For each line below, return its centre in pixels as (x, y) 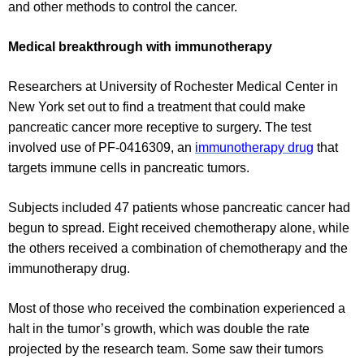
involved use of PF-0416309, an (102, 148)
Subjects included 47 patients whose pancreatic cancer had (179, 208)
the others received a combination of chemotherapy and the (178, 249)
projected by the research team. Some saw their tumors (166, 349)
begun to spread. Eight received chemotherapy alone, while (179, 228)
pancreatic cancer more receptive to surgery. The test (160, 128)
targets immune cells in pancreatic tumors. (129, 168)
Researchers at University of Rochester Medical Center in (173, 87)
